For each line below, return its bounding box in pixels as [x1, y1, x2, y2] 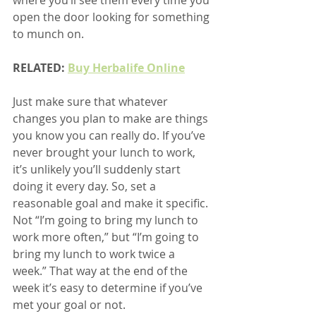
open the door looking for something [13, 8, 212, 25]
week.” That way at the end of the [13, 262, 190, 279]
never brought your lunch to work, [13, 144, 198, 160]
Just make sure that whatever [13, 93, 171, 109]
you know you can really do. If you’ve [13, 127, 208, 143]
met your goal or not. [13, 296, 126, 312]
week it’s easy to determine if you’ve [13, 279, 205, 296]
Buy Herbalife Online [68, 59, 185, 75]
